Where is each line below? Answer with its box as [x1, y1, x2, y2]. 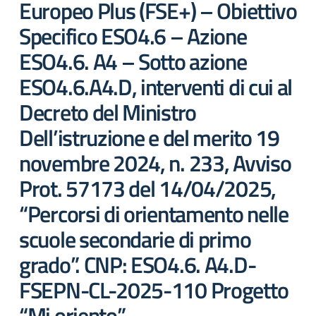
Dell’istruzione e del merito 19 [19, 121, 279, 154]
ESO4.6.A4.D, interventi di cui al [19, 70, 293, 104]
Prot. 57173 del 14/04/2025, [19, 171, 276, 205]
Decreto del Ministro [19, 95, 196, 129]
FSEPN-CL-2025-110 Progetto [19, 273, 288, 307]
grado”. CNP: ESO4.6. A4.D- [19, 248, 256, 281]
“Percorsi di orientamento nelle [19, 197, 288, 231]
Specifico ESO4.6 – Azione [19, 19, 247, 53]
